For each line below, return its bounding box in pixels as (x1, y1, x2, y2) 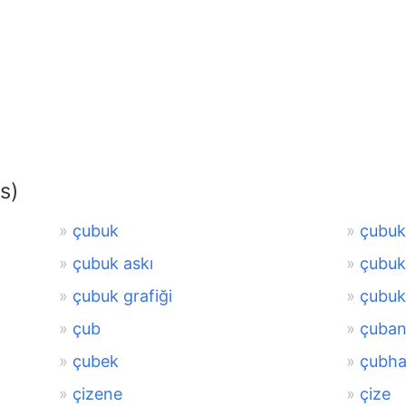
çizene (72, 383, 122, 403)
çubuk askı (72, 253, 153, 273)
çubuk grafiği (72, 285, 172, 305)
